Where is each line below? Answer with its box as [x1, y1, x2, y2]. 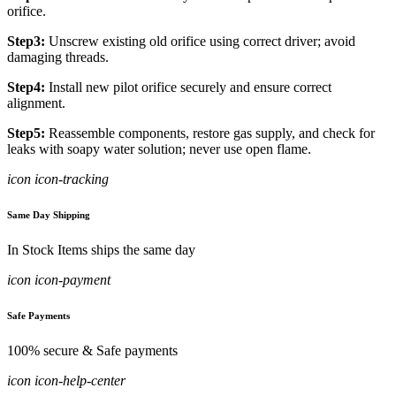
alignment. [7, 95, 65, 111]
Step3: [7, 34, 45, 49]
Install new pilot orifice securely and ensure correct [45, 80, 331, 95]
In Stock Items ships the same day [7, 242, 195, 258]
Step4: [7, 80, 45, 95]
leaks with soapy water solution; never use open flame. [7, 141, 311, 157]
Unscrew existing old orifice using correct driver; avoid [45, 34, 355, 49]
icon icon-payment [7, 272, 110, 288]
